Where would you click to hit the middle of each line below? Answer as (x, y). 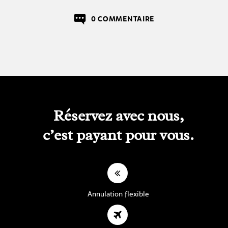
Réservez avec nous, (118, 115)
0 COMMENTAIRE (123, 19)
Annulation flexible (119, 194)
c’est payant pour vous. (119, 135)
